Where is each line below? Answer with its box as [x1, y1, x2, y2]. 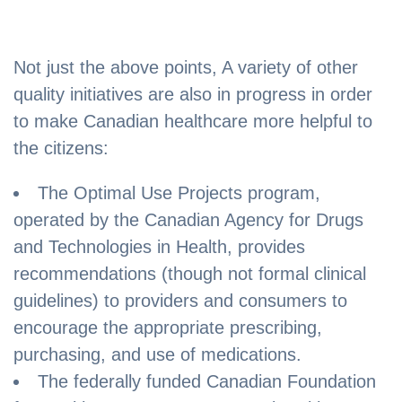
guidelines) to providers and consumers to [13, 291, 347, 311]
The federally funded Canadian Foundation [38, 371, 376, 392]
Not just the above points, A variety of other [13, 57, 358, 78]
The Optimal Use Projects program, [38, 183, 320, 204]
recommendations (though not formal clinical [13, 264, 366, 284]
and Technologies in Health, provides [13, 237, 305, 258]
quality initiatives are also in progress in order [13, 84, 372, 105]
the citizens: [13, 138, 109, 159]
